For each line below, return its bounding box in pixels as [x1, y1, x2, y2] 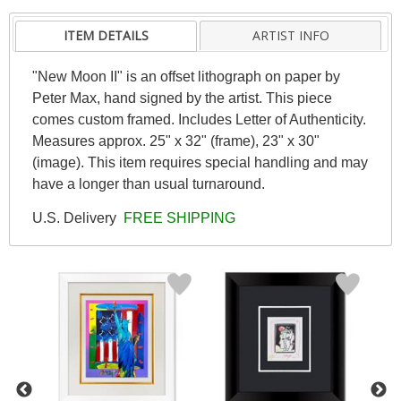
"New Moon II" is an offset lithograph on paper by [31, 68, 340, 84]
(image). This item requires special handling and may [31, 154, 368, 170]
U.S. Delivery [31, 209, 120, 226]
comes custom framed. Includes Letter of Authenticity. [31, 111, 366, 127]
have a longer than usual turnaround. [31, 175, 265, 192]
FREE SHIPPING [119, 209, 235, 226]
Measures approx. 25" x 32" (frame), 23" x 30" [31, 132, 320, 149]
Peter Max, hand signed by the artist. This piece [31, 90, 332, 106]
